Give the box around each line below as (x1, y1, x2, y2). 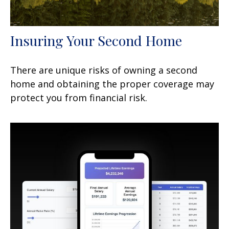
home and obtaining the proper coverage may (10, 77, 214, 90)
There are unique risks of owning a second (10, 63, 197, 76)
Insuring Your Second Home (10, 31, 182, 50)
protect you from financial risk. (10, 91, 147, 104)
